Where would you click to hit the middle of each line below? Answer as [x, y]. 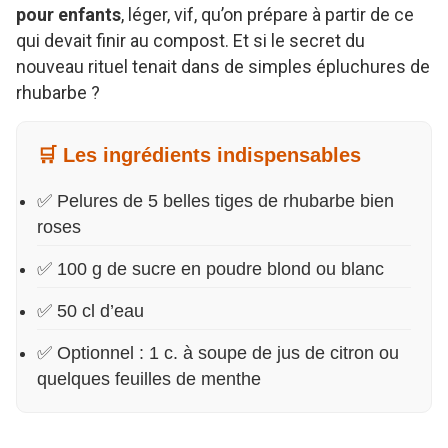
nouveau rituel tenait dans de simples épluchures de [223, 66]
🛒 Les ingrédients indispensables [199, 154]
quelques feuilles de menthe [149, 378]
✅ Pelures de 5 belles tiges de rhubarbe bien [215, 200]
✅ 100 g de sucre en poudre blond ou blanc [210, 268]
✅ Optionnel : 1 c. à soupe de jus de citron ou [218, 352]
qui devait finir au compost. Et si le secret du [190, 40]
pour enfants [68, 14]
